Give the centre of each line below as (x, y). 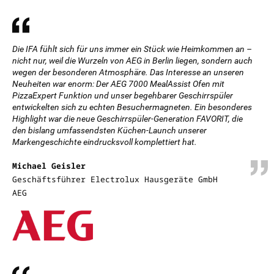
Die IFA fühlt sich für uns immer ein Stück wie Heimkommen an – (132, 49)
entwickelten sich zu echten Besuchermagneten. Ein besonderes (132, 107)
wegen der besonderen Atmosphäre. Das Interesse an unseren (128, 72)
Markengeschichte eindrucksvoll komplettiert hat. (105, 142)
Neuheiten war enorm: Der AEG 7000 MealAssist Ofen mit (118, 84)
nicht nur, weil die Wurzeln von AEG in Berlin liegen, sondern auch (132, 61)
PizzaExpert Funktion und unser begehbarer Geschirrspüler (123, 95)
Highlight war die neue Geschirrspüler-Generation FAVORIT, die (128, 119)
